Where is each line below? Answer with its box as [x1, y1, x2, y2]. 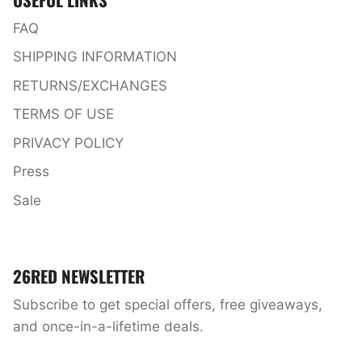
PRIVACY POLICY [13, 134, 124, 151]
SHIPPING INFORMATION [13, 48, 177, 65]
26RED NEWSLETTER [13, 263, 145, 289]
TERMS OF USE [13, 106, 114, 123]
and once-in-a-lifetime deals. [13, 318, 204, 335]
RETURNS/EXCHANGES [13, 77, 167, 94]
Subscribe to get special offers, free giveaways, [13, 297, 322, 314]
